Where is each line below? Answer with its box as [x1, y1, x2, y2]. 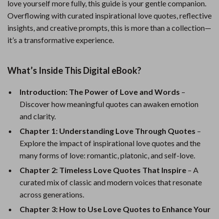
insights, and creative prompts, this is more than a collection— [7, 23, 211, 32]
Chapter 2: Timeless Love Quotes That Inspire [20, 165, 186, 175]
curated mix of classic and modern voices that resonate [20, 177, 202, 187]
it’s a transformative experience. [7, 35, 114, 44]
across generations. [20, 190, 84, 199]
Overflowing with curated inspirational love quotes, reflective [7, 11, 212, 20]
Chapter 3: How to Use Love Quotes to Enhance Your [20, 204, 211, 214]
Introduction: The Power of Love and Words [20, 87, 180, 96]
